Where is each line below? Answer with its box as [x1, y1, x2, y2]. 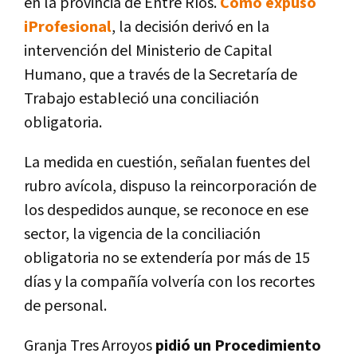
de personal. [24, 296, 107, 317]
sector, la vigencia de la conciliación [24, 224, 261, 245]
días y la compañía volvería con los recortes [24, 272, 315, 293]
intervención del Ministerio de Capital [24, 41, 273, 62]
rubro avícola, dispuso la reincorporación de [24, 176, 316, 198]
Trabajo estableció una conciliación [24, 88, 259, 110]
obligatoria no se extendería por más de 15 [24, 248, 310, 269]
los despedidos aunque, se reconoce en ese [24, 200, 308, 222]
